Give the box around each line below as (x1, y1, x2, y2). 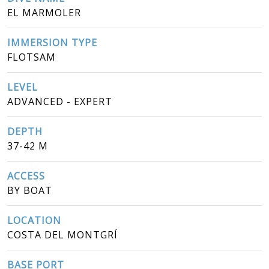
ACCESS (7, 169, 45, 183)
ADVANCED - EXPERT (7, 94, 112, 108)
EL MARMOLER (7, 5, 81, 19)
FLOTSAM (7, 50, 56, 64)
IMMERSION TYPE (7, 35, 97, 49)
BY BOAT (7, 183, 52, 197)
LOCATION (7, 213, 61, 227)
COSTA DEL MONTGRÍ (7, 228, 118, 241)
